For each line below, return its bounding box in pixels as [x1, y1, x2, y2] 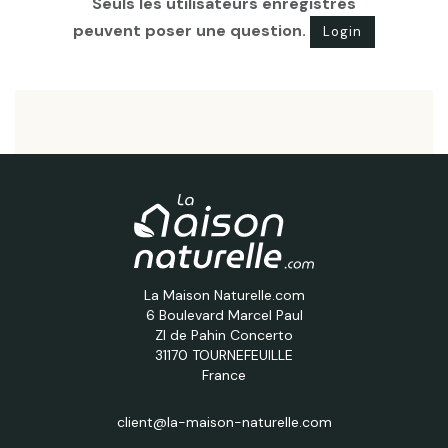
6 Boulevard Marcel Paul [145, 305, 303, 324]
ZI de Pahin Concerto [155, 325, 293, 344]
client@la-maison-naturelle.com [116, 412, 332, 431]
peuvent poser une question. [73, 19, 310, 41]
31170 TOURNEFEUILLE [155, 345, 293, 364]
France [202, 365, 246, 384]
